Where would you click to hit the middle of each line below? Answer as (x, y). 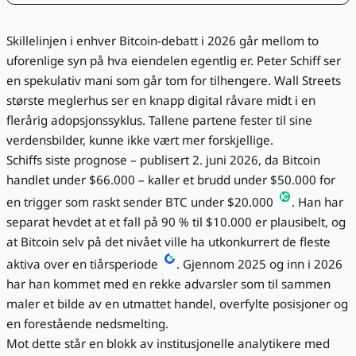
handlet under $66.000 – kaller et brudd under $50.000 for (171, 180)
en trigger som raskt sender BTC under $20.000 (141, 202)
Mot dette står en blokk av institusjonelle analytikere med (168, 344)
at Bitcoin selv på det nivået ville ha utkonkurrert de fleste (168, 242)
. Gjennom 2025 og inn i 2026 (260, 264)
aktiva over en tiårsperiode (84, 264)
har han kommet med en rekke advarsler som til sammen (168, 284)
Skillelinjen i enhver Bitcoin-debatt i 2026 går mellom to (163, 41)
